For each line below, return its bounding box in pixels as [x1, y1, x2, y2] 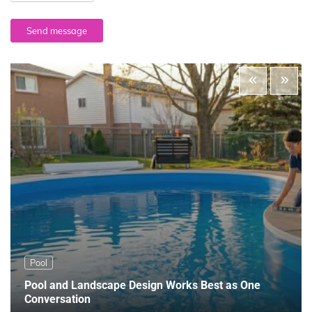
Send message [26, 25, 87, 37]
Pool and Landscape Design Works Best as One [24, 278, 260, 292]
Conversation [24, 292, 91, 306]
